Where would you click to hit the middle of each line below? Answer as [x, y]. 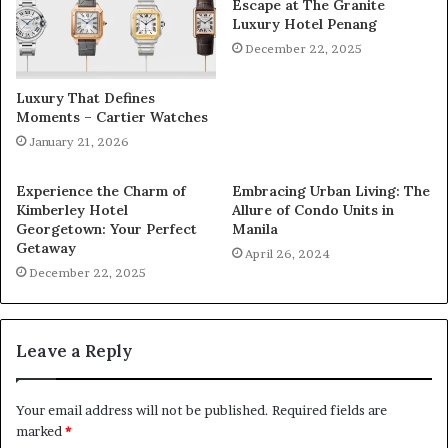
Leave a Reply [74, 351]
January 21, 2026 [79, 142]
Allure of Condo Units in [313, 210]
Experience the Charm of [101, 191]
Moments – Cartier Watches [112, 117]
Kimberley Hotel [72, 210]
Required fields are [329, 410]
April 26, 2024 [287, 254]
